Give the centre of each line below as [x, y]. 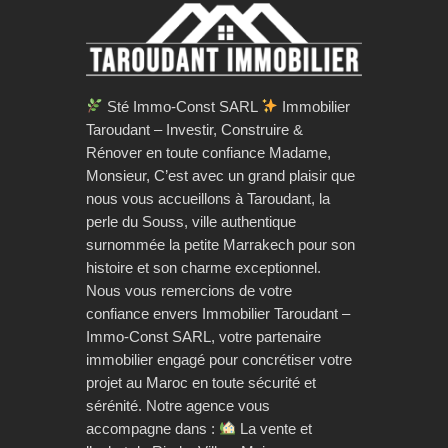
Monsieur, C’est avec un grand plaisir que [220, 175]
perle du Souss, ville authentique [191, 221]
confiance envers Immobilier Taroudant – [218, 313]
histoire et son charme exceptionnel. [203, 267]
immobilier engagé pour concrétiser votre [219, 359]
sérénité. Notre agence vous [178, 405]
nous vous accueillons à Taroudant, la [208, 198]
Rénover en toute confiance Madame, [208, 152]
